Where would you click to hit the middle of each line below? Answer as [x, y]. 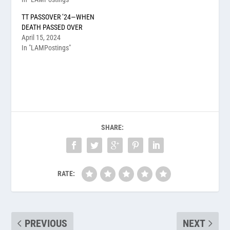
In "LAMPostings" [46, 47]
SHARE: [112, 127]
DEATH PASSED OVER [52, 27]
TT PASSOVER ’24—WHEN [58, 17]
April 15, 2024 [41, 37]
